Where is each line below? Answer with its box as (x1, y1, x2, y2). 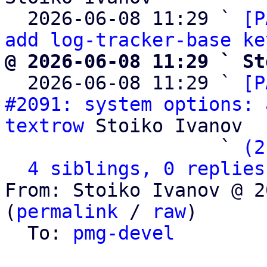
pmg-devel (73, 222, 175, 244)
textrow (5, 115, 84, 136)
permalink (16, 201, 118, 222)
